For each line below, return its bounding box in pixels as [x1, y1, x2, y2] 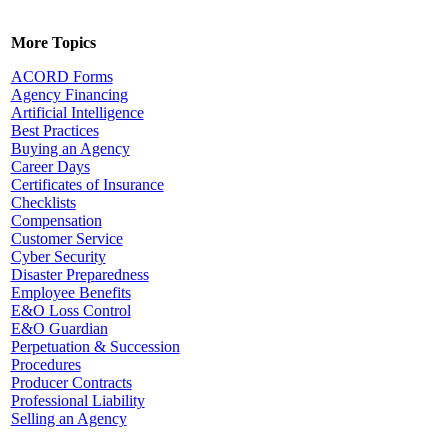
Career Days [10, 158, 90, 175]
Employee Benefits [10, 284, 131, 301]
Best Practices [10, 122, 99, 139]
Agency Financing [10, 86, 128, 103]
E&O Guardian [10, 320, 108, 337]
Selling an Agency [10, 410, 127, 427]
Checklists [10, 194, 76, 211]
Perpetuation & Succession [10, 338, 180, 355]
